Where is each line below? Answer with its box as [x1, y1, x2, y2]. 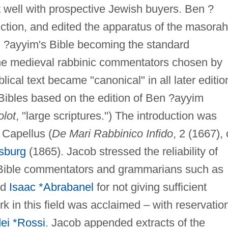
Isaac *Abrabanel [9, 180, 94, 193]
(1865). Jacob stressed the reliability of [25, 145, 218, 158]
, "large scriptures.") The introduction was [15, 109, 217, 122]
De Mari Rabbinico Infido [51, 127, 173, 140]
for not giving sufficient [93, 180, 207, 193]
